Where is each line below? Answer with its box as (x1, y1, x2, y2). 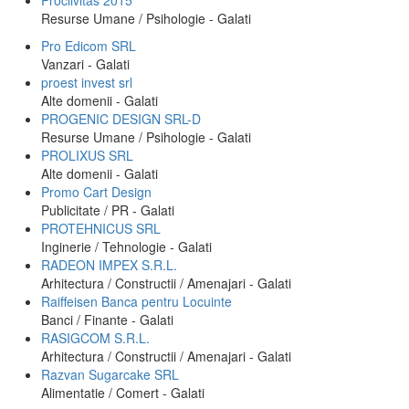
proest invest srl (41, 73, 132, 91)
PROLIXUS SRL (41, 146, 133, 164)
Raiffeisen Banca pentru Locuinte (41, 292, 232, 310)
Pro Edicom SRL (41, 37, 136, 55)
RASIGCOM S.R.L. (41, 329, 150, 347)
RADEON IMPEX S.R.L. (41, 256, 177, 274)
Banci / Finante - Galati (41, 310, 173, 329)
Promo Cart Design (41, 183, 152, 201)
